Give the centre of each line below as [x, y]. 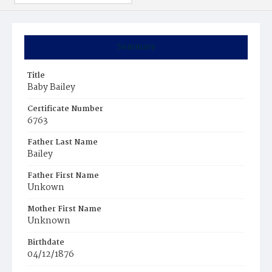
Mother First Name [64, 209]
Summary [136, 47]
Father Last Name [63, 142]
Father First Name [63, 176]
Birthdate [46, 243]
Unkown [46, 188]
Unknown [49, 221]
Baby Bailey [51, 87]
